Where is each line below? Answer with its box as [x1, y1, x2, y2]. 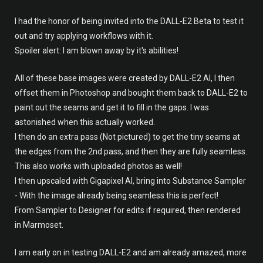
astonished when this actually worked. [15, 117, 155, 127]
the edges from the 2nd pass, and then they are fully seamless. [15, 146, 247, 156]
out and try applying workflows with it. [15, 31, 153, 41]
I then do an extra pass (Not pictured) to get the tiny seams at [15, 131, 240, 141]
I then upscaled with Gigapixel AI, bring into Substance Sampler [15, 176, 246, 186]
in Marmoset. [15, 220, 63, 230]
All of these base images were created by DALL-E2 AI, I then [15, 73, 235, 83]
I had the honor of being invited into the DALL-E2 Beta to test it [15, 16, 244, 26]
